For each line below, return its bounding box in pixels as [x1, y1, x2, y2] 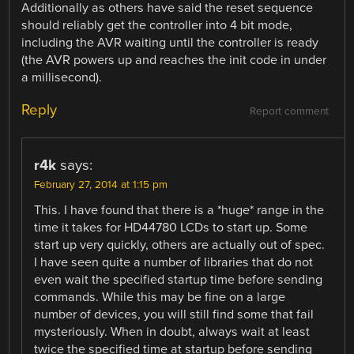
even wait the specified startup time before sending [34, 272, 323, 288]
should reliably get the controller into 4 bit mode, [21, 17, 293, 34]
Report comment [249, 105, 329, 119]
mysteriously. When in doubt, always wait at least [34, 324, 311, 341]
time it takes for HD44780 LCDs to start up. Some [34, 220, 308, 236]
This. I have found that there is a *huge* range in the [34, 202, 325, 219]
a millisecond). [21, 70, 103, 86]
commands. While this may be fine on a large [34, 289, 286, 306]
